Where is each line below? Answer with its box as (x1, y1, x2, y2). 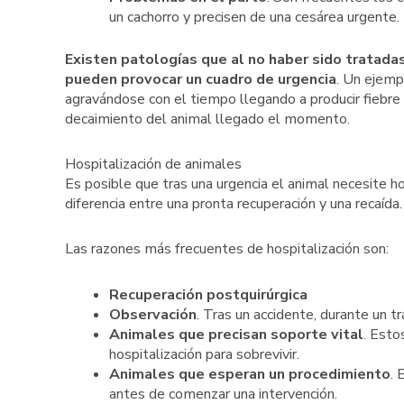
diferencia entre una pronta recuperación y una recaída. (65, 193, 402, 214)
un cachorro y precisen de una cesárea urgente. (108, 7, 399, 28)
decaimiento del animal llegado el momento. (65, 108, 350, 129)
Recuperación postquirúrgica (108, 284, 308, 305)
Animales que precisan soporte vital (108, 324, 363, 344)
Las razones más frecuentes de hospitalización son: (65, 239, 389, 260)
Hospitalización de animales (65, 153, 242, 174)
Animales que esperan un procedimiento (108, 363, 390, 384)
